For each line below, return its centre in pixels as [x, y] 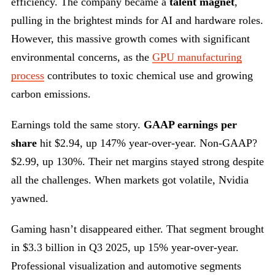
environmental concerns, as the [82, 57]
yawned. [30, 199]
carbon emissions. [51, 94]
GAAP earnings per [190, 125]
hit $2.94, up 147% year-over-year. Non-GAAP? [147, 143]
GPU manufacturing [197, 57]
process [28, 76]
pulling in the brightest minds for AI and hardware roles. [137, 21]
